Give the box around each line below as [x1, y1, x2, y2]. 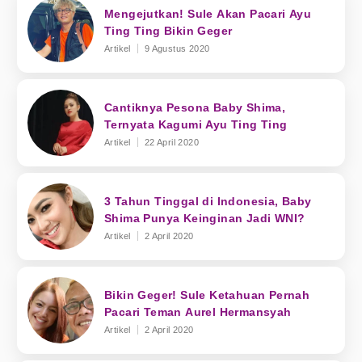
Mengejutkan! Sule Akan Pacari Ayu [104, 6, 312, 20]
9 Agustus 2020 [144, 43, 210, 53]
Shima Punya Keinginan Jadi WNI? [104, 211, 305, 225]
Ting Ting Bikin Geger [104, 23, 233, 37]
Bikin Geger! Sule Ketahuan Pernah [104, 288, 310, 301]
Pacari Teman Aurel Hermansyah [104, 305, 292, 318]
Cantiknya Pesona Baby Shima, [104, 100, 286, 114]
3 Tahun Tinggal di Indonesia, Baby [104, 194, 312, 208]
